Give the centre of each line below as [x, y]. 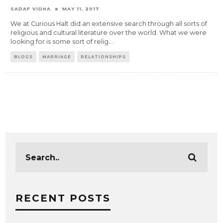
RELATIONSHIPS [104, 57]
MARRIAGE [57, 57]
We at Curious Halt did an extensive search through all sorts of [109, 24]
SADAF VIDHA [31, 9]
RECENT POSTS [63, 198]
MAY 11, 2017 [81, 9]
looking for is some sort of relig [60, 42]
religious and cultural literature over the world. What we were [109, 33]
